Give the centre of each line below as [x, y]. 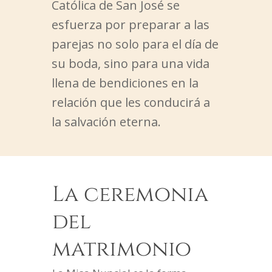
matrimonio [121, 249]
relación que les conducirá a [131, 103]
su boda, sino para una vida [130, 64]
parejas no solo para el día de [135, 44]
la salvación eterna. [106, 122]
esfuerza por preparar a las [130, 25]
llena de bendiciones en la [125, 83]
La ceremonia [130, 194]
